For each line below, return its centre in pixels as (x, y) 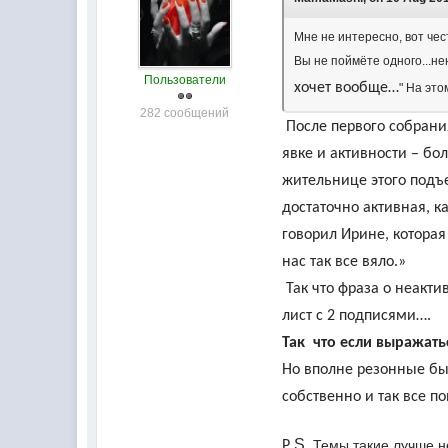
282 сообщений (185, 113)
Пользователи (184, 80)
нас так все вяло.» (344, 262)
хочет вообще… (347, 88)
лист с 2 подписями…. (357, 316)
